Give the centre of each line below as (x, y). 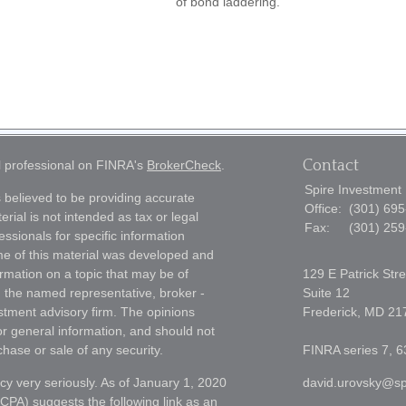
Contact (331, 166)
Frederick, (332, 312)
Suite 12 (326, 293)
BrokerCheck (184, 165)
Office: (325, 208)
